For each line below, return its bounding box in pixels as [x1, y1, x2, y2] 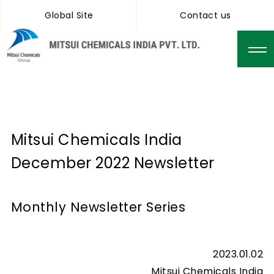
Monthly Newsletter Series [11, 198, 185, 216]
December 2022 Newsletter [11, 153, 215, 173]
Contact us [180, 9, 231, 21]
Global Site [45, 9, 94, 21]
